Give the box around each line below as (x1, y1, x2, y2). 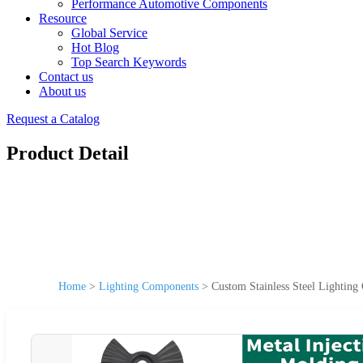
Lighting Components (99, 280, 199, 293)
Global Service (71, 26, 147, 40)
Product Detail (6, 142, 129, 164)
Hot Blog (71, 41, 119, 54)
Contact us (39, 70, 93, 83)
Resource (39, 11, 87, 25)
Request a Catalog (6, 112, 100, 126)
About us (39, 84, 86, 98)
